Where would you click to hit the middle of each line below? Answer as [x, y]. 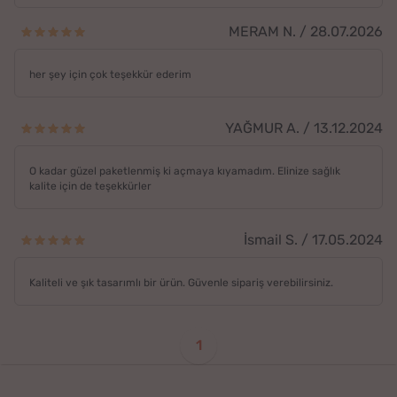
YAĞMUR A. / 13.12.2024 [304, 128]
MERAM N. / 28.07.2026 [306, 32]
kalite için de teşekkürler [90, 187]
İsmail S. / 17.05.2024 [313, 240]
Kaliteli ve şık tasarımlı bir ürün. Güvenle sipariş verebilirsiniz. [181, 283]
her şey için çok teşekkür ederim [110, 75]
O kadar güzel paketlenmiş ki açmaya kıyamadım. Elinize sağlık [185, 171]
